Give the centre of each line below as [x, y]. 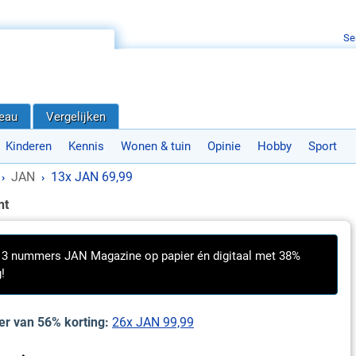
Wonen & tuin [156, 146]
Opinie [224, 146]
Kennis [86, 146]
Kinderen [29, 146]
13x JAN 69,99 [92, 177]
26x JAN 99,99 [153, 322]
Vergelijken [76, 117]
